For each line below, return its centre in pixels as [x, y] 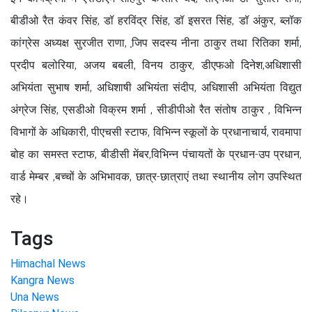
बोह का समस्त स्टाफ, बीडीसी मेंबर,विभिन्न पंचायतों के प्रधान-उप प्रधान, [156, 154]
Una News [35, 297]
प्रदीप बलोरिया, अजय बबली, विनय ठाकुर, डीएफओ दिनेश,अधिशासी [156, 65]
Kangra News [42, 280]
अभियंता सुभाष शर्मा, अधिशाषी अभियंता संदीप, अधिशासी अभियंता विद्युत [156, 87]
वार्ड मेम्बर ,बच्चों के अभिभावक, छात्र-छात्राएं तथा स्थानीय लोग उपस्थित [156, 176]
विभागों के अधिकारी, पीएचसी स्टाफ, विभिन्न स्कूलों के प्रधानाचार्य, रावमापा [156, 132]
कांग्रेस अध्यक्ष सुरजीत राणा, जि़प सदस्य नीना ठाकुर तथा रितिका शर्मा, [156, 42]
